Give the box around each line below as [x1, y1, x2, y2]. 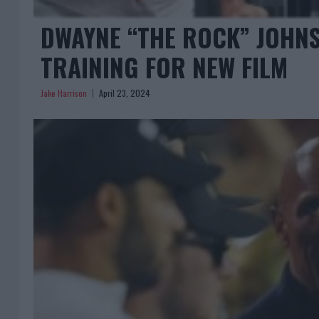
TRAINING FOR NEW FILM [41, 48, 288, 86]
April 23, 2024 [99, 87, 150, 100]
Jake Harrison [41, 87, 87, 100]
